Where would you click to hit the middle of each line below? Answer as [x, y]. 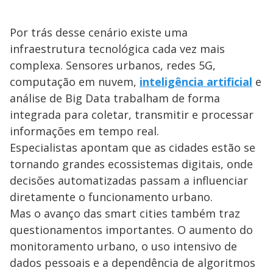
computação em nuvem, [75, 81]
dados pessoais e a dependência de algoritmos [133, 262]
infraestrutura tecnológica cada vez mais [117, 48]
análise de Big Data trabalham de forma [115, 98]
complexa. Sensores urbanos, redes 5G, [113, 65]
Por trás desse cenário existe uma [99, 32]
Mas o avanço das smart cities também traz [125, 213]
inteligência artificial [196, 81]
